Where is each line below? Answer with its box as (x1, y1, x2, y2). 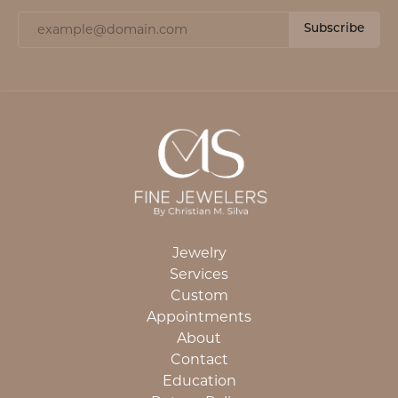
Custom (170, 286, 228, 304)
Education (162, 371, 236, 389)
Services (170, 265, 228, 283)
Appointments (147, 307, 251, 325)
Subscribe (304, 23, 364, 36)
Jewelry (171, 243, 227, 261)
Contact (170, 350, 228, 368)
